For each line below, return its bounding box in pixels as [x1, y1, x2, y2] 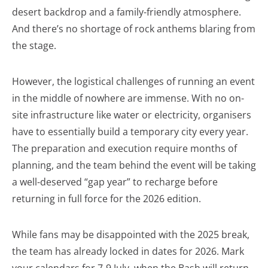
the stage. [12, 39, 56, 53]
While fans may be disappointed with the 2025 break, [12, 228, 249, 242]
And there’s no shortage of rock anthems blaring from [12, 22, 255, 36]
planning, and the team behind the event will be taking [12, 159, 256, 172]
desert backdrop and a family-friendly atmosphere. [12, 5, 241, 19]
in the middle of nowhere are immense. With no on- [12, 92, 244, 105]
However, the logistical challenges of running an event [12, 75, 255, 89]
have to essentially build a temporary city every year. [12, 125, 248, 139]
